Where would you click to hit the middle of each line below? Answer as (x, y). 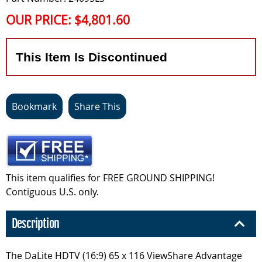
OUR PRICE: (40, 20)
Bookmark (34, 106)
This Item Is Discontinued (92, 57)
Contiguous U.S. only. (52, 192)
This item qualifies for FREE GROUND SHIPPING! (110, 178)
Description (35, 224)
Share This (97, 106)
